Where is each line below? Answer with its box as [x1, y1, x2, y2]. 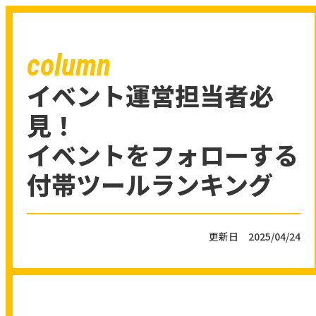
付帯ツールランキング [27, 166, 273, 202]
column [27, 48, 111, 83]
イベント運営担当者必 [27, 77, 274, 114]
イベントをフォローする [27, 136, 298, 173]
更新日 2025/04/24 [209, 229, 300, 244]
